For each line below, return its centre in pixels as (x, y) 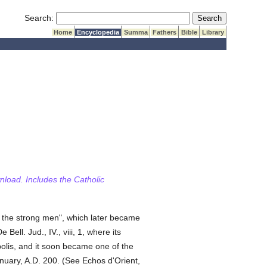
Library (213, 32)
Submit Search (220, 17)
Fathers (165, 32)
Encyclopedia (98, 32)
